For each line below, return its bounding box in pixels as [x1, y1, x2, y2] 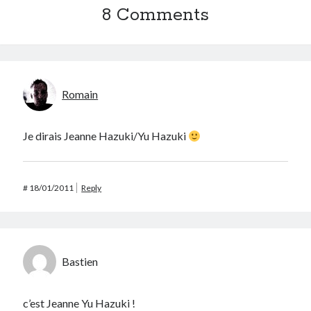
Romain [62, 87, 99, 101]
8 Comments [102, 4, 209, 27]
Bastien [62, 255, 99, 269]
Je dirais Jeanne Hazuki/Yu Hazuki [23, 129, 189, 143]
